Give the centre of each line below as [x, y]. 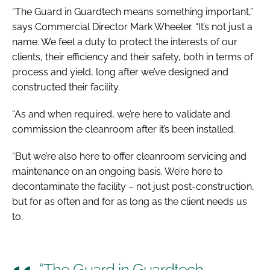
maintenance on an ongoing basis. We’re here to [118, 171]
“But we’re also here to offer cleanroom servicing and [129, 156]
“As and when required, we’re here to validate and [121, 114]
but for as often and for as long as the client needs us [130, 201]
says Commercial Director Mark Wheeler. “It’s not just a [132, 27]
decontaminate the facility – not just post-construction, [133, 186]
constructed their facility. [66, 87]
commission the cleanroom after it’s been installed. [124, 129]
